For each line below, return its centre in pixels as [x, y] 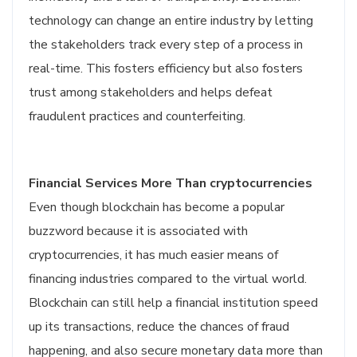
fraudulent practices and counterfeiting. [137, 116]
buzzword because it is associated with [138, 231]
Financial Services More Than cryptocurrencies [171, 183]
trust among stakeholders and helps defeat [151, 92]
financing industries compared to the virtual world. [168, 279]
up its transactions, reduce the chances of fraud [159, 327]
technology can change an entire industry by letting [171, 21]
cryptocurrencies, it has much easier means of [153, 255]
